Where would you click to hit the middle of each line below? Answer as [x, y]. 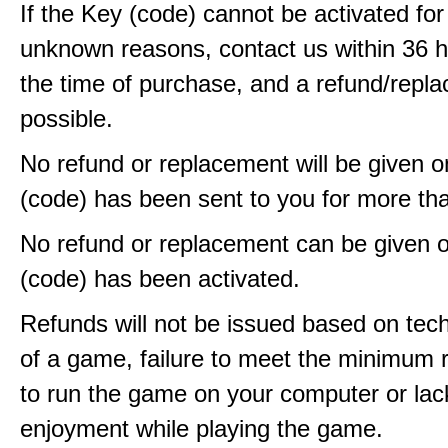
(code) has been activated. [160, 278]
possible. [66, 118]
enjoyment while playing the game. [201, 428]
